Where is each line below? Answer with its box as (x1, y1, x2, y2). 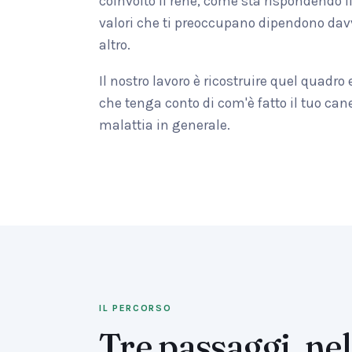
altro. (99, 37, 130, 53)
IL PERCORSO (99, 302, 172, 313)
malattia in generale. (99, 117, 230, 133)
